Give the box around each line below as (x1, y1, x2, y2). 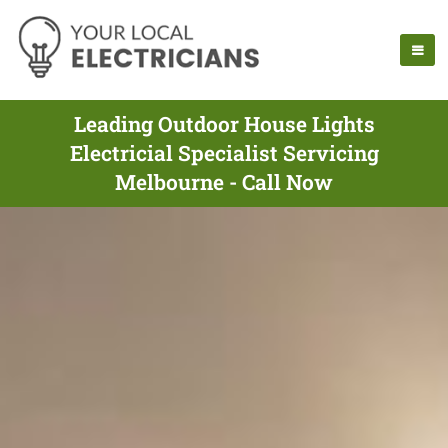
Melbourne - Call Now (115, 168, 333, 196)
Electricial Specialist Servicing (69, 139, 379, 167)
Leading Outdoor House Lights (73, 110, 375, 138)
